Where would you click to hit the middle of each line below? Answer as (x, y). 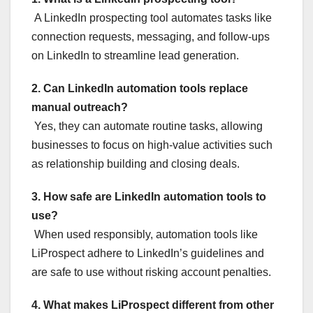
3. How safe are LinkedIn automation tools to (149, 196)
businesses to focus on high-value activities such (152, 145)
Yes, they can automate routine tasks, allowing (147, 126)
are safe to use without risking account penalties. (151, 272)
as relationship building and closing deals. (136, 163)
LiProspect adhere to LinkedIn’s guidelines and (148, 253)
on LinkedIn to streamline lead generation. (135, 55)
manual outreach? (80, 107)
